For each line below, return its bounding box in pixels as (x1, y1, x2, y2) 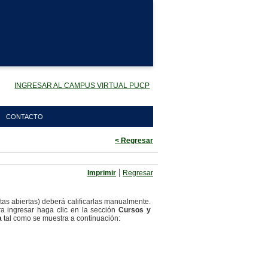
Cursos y (118, 206, 151, 214)
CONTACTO (6, 113, 44, 120)
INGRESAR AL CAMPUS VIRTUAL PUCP (14, 81, 150, 90)
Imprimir (87, 169, 116, 177)
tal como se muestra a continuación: (4, 214, 120, 223)
